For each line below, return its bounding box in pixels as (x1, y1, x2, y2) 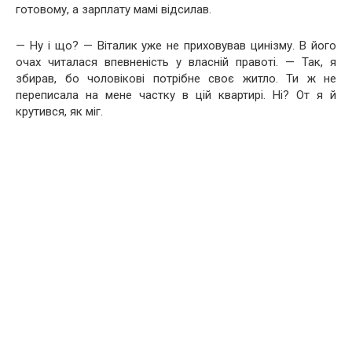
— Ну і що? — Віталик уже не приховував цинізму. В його (16, 38, 336, 53)
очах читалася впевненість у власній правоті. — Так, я (16, 54, 336, 69)
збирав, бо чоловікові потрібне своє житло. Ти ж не (16, 71, 336, 86)
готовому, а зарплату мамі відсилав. (16, 2, 211, 16)
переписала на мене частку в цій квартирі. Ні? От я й (16, 87, 336, 102)
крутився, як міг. (16, 104, 103, 119)
